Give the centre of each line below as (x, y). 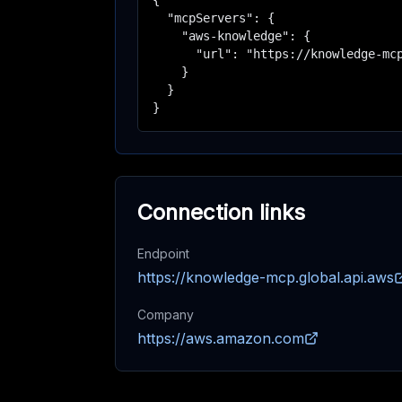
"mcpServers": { (214, 18)
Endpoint (163, 253)
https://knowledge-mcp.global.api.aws (266, 277)
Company (166, 315)
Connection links (221, 212)
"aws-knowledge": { (232, 36)
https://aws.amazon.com (221, 338)
